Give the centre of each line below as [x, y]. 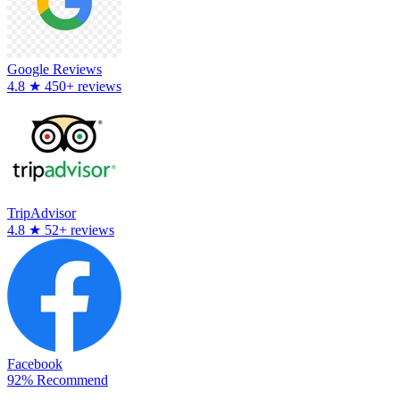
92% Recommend [58, 379]
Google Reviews [54, 69]
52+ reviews [79, 229]
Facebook [35, 363]
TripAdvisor [42, 212]
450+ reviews [83, 86]
